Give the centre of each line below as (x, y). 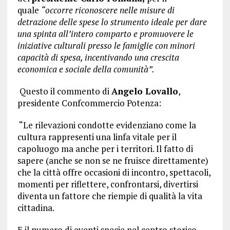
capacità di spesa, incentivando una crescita (98, 57)
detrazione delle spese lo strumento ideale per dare (112, 22)
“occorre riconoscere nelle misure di (108, 10)
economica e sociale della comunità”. (86, 69)
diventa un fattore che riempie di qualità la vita (110, 196)
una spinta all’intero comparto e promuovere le (105, 34)
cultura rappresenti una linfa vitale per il (97, 137)
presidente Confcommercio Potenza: (89, 103)
